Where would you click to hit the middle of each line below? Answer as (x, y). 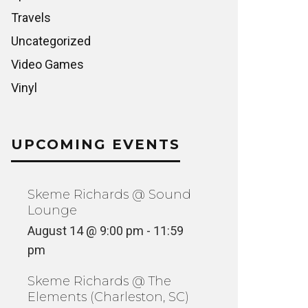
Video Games (47, 64)
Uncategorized (51, 41)
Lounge (52, 210)
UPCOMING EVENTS (96, 144)
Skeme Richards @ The (99, 281)
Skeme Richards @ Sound (109, 195)
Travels (31, 18)
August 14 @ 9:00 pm (86, 231)
